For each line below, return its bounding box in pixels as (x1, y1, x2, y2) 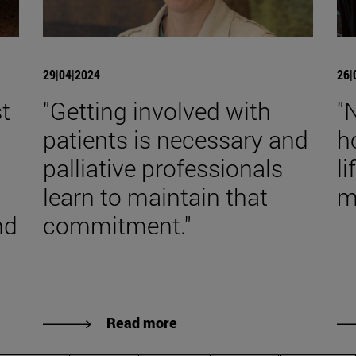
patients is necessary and (43, 123, 309, 155)
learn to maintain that (43, 180, 269, 212)
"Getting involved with (43, 95, 272, 126)
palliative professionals (43, 152, 284, 184)
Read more (106, 312, 178, 332)
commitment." (43, 209, 192, 241)
